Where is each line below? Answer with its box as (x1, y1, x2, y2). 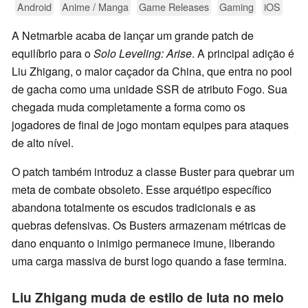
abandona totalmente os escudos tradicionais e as (12, 199, 256, 216)
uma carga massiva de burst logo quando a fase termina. (12, 253, 287, 269)
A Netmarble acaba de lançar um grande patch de (12, 27, 254, 44)
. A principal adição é (192, 45, 294, 62)
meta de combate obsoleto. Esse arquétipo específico (12, 181, 272, 198)
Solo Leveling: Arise (93, 45, 192, 62)
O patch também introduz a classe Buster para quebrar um (12, 164, 294, 180)
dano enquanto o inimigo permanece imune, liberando (12, 235, 275, 252)
